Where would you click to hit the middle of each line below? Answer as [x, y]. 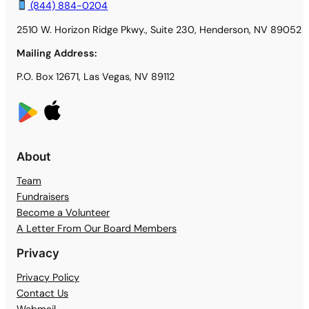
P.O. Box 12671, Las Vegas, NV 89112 [96, 76]
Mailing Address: [57, 53]
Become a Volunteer [63, 212]
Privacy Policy [48, 277]
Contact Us [42, 293]
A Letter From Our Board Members [97, 228]
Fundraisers [43, 196]
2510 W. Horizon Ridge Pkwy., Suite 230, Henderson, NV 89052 [159, 29]
